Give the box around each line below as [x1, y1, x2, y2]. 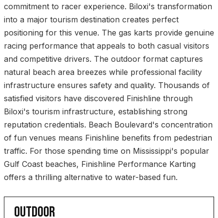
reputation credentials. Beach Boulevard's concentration [4, 120, 213, 130]
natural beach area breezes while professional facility [4, 67, 202, 77]
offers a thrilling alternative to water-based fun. [4, 172, 178, 182]
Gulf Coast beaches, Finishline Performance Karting [4, 159, 196, 169]
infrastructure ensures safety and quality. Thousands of [4, 80, 210, 91]
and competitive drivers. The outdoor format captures [4, 54, 203, 64]
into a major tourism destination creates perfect [4, 15, 179, 25]
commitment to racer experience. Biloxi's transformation [4, 1, 212, 12]
